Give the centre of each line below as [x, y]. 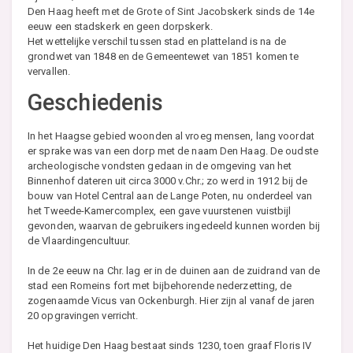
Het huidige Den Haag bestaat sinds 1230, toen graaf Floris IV [170, 345]
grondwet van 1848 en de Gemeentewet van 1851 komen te [163, 56]
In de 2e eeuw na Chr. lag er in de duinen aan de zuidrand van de [174, 270]
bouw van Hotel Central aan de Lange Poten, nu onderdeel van [170, 195]
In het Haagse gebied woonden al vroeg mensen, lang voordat [171, 136]
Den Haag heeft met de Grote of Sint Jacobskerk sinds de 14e [171, 11]
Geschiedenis [96, 102]
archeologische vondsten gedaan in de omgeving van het [160, 165]
